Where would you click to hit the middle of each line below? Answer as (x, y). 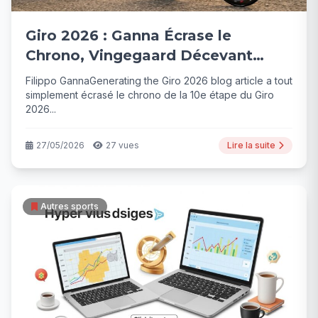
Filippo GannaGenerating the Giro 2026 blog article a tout (159, 81)
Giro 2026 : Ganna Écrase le (128, 35)
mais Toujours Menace (110, 75)
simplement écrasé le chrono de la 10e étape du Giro (150, 95)
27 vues (122, 145)
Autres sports (70, 206)
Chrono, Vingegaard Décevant (139, 55)
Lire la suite (251, 145)
